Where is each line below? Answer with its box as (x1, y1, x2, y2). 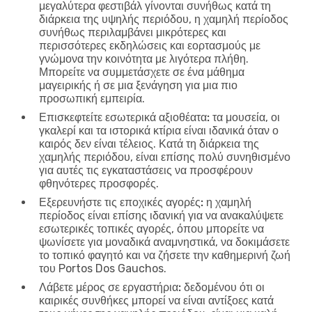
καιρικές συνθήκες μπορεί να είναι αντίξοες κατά (39, 293, 274, 307)
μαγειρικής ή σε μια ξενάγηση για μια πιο (39, 78, 237, 92)
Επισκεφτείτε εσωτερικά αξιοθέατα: (39, 110, 210, 124)
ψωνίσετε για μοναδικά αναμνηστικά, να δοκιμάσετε (39, 235, 290, 249)
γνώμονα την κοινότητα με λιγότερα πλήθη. (39, 52, 249, 65)
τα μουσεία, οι (210, 110, 280, 124)
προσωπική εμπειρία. (39, 91, 145, 105)
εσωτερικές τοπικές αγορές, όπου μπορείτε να (39, 221, 264, 235)
